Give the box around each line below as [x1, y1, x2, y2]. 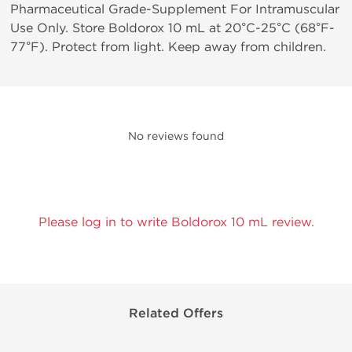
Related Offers [129, 306, 223, 321]
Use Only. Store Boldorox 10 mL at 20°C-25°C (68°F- [10, 20, 335, 35]
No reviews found [128, 130, 224, 143]
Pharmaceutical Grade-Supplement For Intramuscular [10, 2, 339, 16]
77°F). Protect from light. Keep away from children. [10, 39, 326, 54]
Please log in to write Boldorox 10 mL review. [38, 214, 314, 229]
